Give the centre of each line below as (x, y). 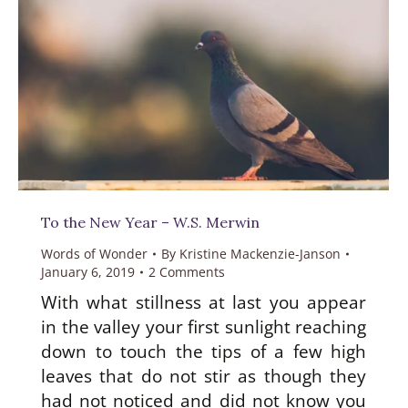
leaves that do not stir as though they (204, 377)
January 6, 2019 (88, 272)
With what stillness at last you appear (204, 303)
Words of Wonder (94, 254)
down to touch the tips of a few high (204, 352)
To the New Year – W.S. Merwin (150, 223)
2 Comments (187, 272)
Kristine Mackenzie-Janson (260, 254)
